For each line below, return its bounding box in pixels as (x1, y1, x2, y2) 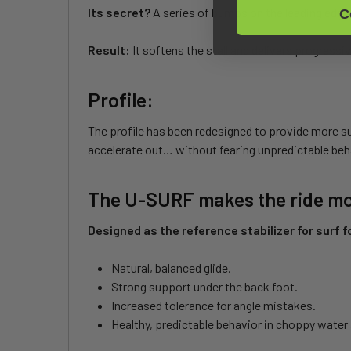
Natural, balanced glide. (111, 260, 231, 276)
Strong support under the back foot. (111, 279, 298, 295)
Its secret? (88, 5, 150, 20)
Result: (88, 42, 130, 58)
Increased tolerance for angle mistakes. (111, 298, 316, 313)
